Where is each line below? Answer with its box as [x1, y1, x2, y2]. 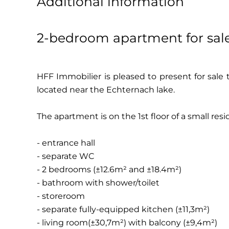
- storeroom [37, 191, 85, 201]
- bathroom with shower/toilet [37, 178, 159, 188]
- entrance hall [37, 138, 95, 148]
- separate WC [37, 151, 94, 161]
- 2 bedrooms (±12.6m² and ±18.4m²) [37, 165, 181, 174]
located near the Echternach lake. [37, 85, 175, 95]
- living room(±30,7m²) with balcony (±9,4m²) [37, 218, 217, 227]
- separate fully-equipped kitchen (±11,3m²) [37, 204, 210, 214]
